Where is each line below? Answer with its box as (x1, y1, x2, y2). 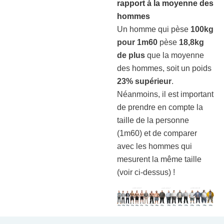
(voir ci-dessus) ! (117, 167, 175, 176)
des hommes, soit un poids (117, 63, 211, 72)
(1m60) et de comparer (117, 128, 197, 137)
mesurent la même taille (117, 154, 201, 163)
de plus (117, 50, 145, 59)
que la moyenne (145, 50, 204, 59)
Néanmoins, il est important (117, 89, 213, 98)
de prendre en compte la (117, 102, 203, 111)
